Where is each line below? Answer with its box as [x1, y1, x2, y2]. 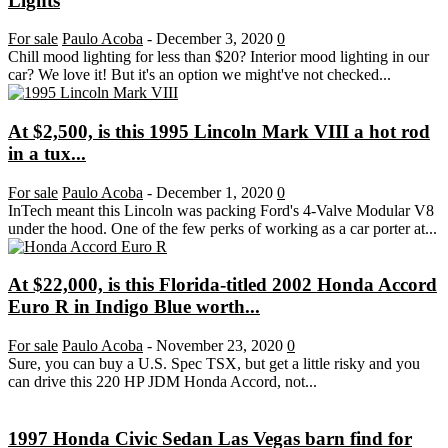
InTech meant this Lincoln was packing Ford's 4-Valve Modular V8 [8, 201, 434, 219]
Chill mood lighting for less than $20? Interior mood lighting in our [8, 48, 429, 66]
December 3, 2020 [156, 30, 273, 48]
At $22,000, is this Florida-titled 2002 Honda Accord [8, 274, 437, 296]
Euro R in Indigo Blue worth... [8, 296, 260, 318]
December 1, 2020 [156, 183, 273, 201]
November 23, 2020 [156, 337, 283, 355]
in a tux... [8, 143, 86, 165]
